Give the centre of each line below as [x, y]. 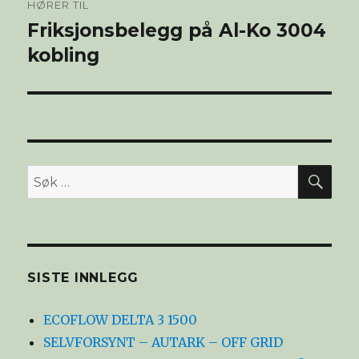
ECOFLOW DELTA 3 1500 [121, 320]
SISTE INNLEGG [83, 278]
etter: [44, 198]
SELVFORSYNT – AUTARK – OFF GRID [163, 343]
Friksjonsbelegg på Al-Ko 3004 [177, 31]
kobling [64, 56]
